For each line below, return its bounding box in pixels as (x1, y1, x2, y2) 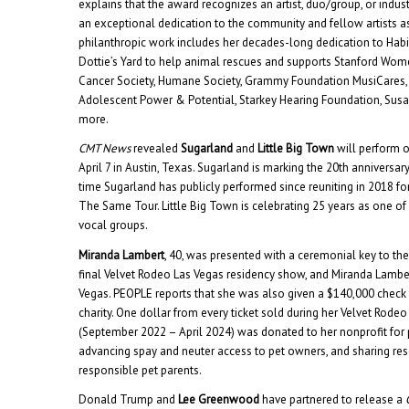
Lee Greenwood (178, 391, 260, 407)
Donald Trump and (79, 391, 179, 407)
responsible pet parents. (79, 362, 203, 378)
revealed (131, 141, 182, 157)
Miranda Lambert (79, 246, 165, 263)
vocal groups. (79, 217, 149, 234)
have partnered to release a (259, 391, 406, 407)
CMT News (79, 141, 131, 157)
